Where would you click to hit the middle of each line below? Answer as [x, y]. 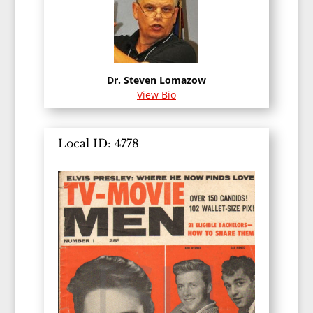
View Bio [156, 95]
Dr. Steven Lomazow [156, 80]
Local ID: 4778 [98, 144]
